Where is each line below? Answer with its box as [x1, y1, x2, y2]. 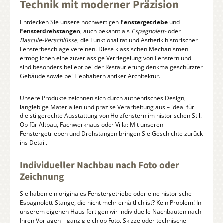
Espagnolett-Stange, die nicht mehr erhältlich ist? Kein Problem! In [20, 198, 201, 207]
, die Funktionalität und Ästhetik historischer [77, 36, 198, 45]
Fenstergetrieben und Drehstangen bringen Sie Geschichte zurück [20, 129, 203, 138]
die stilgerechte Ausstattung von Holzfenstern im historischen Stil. [20, 111, 202, 120]
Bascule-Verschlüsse [20, 36, 77, 45]
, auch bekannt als [80, 27, 131, 36]
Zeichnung [20, 170, 64, 184]
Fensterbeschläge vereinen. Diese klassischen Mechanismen [20, 45, 188, 54]
